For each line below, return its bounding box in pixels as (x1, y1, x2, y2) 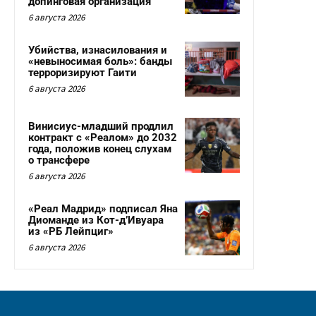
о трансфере (28, 154, 90, 167)
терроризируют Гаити (28, 66, 137, 80)
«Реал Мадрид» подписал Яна (28, 202, 178, 216)
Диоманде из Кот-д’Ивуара (28, 214, 164, 227)
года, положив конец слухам (28, 142, 171, 156)
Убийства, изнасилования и (28, 44, 167, 57)
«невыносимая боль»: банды (28, 55, 172, 68)
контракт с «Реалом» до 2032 (28, 131, 177, 145)
